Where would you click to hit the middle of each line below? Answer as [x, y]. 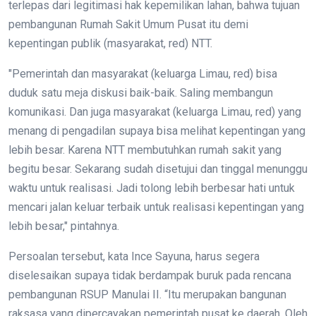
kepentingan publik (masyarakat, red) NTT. [110, 44]
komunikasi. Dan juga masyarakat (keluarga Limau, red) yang [155, 112]
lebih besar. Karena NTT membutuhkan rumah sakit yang [145, 150]
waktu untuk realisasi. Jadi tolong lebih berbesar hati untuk [152, 188]
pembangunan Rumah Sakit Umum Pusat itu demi [128, 25]
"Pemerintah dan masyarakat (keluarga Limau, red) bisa [143, 74]
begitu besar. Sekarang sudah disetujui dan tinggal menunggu [158, 169]
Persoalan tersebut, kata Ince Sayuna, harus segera [134, 257]
